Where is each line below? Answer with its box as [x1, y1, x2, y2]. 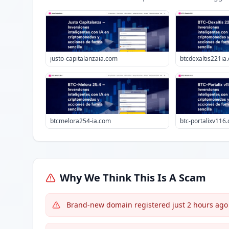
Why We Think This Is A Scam [60, 171, 206, 185]
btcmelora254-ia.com [50, 117, 111, 125]
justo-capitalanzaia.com [50, 54, 118, 63]
